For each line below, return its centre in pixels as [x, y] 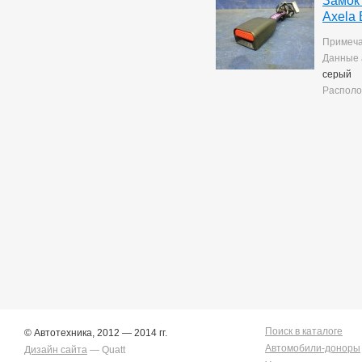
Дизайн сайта [56, 350]
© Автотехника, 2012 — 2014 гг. [96, 333]
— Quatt [106, 350]
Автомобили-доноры [313, 348]
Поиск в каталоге [304, 331]
